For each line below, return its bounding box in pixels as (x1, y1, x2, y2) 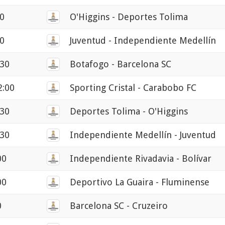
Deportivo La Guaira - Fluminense (70, 177, 209, 188)
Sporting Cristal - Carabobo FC (70, 82, 196, 93)
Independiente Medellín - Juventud (70, 130, 216, 141)
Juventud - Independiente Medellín (70, 35, 216, 46)
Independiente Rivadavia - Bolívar (70, 153, 211, 164)
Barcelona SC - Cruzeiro (70, 200, 168, 211)
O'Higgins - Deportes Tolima (70, 12, 188, 23)
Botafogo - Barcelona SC (70, 59, 171, 70)
